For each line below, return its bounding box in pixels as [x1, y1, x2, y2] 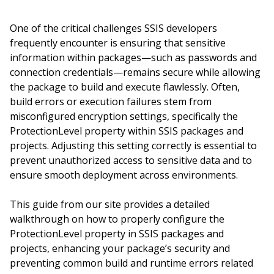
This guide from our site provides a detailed [10, 198, 210, 211]
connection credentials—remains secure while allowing [10, 65, 261, 79]
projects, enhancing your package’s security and [10, 242, 230, 255]
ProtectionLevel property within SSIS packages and [10, 124, 243, 138]
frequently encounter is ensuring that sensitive [10, 36, 226, 50]
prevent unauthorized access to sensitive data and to [10, 154, 252, 167]
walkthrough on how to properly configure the [10, 212, 224, 226]
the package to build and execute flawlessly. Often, [10, 80, 240, 94]
